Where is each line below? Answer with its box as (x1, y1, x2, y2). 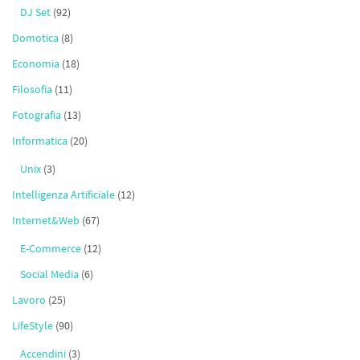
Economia (12, 56, 59, 72)
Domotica (12, 31, 59, 46)
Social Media (20, 267, 79, 282)
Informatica (12, 133, 67, 149)
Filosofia (12, 82, 52, 97)
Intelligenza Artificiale (12, 187, 115, 202)
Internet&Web (12, 213, 80, 228)
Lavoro (12, 292, 46, 308)
